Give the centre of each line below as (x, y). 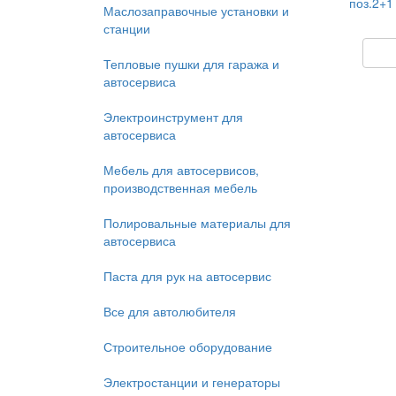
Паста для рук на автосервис (187, 276)
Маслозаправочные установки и (196, 11)
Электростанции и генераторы (192, 382)
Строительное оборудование (188, 346)
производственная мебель (180, 187)
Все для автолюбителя (170, 311)
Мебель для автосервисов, (181, 170)
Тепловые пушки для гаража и (191, 64)
